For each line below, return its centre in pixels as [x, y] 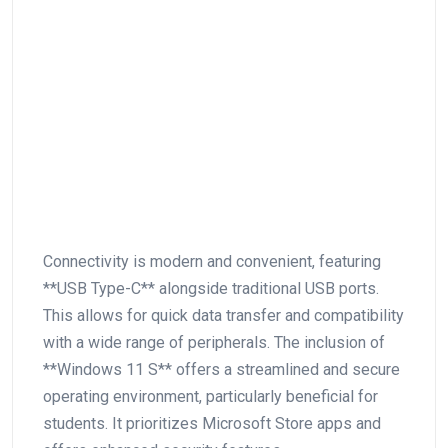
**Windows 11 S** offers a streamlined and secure [221, 369]
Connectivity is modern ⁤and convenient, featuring [212, 261]
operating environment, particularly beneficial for [210, 396]
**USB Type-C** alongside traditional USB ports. [211, 288]
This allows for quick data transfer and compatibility [223, 315]
